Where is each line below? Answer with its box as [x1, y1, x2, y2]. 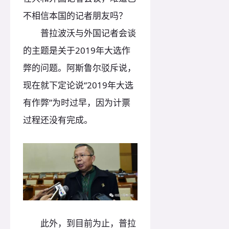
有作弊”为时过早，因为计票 [23, 96, 130, 108]
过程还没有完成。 [23, 113, 93, 126]
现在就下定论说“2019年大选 [23, 79, 133, 91]
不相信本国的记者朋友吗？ [23, 9, 127, 21]
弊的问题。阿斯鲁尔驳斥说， [23, 61, 136, 74]
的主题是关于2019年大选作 [23, 44, 130, 56]
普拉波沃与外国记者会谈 [23, 27, 136, 39]
